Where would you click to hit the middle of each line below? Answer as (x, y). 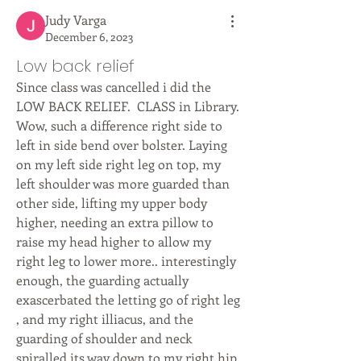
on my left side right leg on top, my (118, 164)
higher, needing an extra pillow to (115, 222)
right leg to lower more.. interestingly (126, 261)
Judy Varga (76, 20)
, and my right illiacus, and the (105, 319)
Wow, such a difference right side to (119, 125)
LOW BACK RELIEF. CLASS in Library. (128, 106)
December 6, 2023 (89, 37)
